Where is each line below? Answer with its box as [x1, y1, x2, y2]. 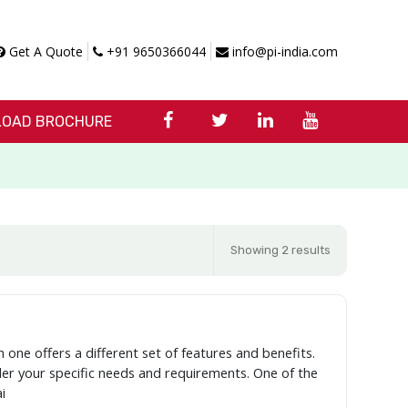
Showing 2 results [230, 243, 331, 257]
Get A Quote [5, 43, 83, 60]
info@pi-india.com [228, 43, 338, 60]
